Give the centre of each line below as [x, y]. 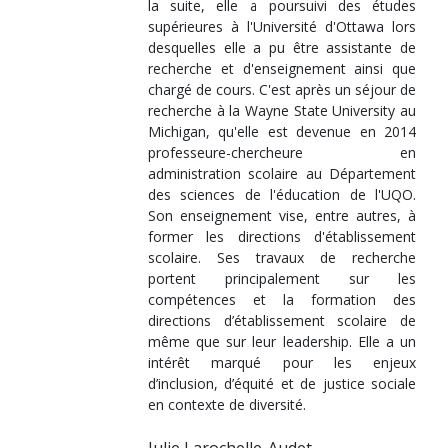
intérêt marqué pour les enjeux [282, 362]
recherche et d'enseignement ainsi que [282, 68]
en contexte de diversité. [227, 404]
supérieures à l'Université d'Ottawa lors [282, 26]
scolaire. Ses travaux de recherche [282, 257]
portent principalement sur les [282, 278]
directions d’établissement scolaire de [282, 320]
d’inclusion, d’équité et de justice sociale [282, 383]
